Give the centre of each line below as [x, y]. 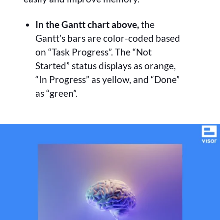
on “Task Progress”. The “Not [94, 52]
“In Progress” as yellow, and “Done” [108, 79]
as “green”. [56, 93]
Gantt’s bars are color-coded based [108, 38]
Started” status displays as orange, [106, 65]
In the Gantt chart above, [87, 24]
